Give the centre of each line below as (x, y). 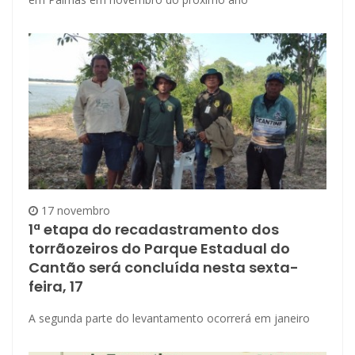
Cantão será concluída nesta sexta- (164, 268)
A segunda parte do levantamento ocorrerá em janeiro (169, 319)
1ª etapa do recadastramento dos (154, 230)
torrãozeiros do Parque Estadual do (159, 249)
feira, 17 (56, 287)
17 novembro (74, 211)
